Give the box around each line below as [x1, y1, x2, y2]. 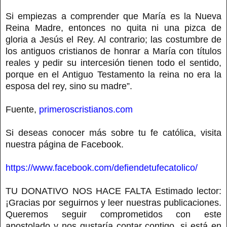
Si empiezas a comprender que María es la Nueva [6, 11, 221, 21]
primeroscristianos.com [39, 104, 133, 115]
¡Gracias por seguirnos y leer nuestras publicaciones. [6, 197, 221, 208]
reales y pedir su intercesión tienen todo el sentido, [6, 57, 221, 68]
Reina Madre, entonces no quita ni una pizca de [6, 22, 221, 33]
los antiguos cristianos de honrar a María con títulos [6, 46, 221, 56]
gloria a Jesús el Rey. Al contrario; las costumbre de [6, 34, 221, 45]
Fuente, [6, 104, 39, 115]
